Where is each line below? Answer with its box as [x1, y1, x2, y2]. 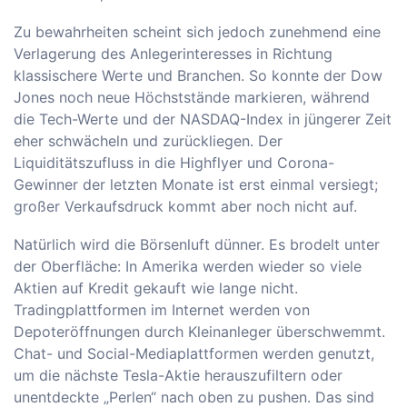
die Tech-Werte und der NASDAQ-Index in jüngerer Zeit [14, 110, 392, 128]
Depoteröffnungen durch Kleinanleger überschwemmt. [14, 323, 385, 341]
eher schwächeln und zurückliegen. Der [14, 132, 283, 150]
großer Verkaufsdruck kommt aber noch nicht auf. [14, 197, 357, 215]
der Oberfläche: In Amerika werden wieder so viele [14, 257, 362, 275]
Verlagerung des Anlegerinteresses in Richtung [14, 45, 333, 63]
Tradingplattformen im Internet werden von [14, 301, 310, 319]
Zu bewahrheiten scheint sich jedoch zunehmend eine [14, 23, 381, 41]
